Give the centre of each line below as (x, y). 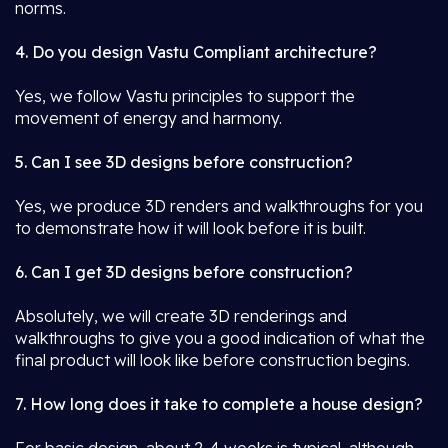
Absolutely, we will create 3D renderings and (181, 316)
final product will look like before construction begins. (212, 360)
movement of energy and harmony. (148, 118)
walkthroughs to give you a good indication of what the (220, 338)
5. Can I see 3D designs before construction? (184, 162)
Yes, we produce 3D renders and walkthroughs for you (219, 206)
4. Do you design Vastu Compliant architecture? (196, 52)
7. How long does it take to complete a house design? (219, 404)
